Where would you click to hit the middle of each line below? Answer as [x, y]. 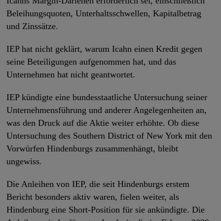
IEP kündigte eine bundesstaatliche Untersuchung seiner [107, 97]
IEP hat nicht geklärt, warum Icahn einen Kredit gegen [105, 49]
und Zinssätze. [33, 26]
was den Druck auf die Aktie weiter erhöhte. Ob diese [103, 123]
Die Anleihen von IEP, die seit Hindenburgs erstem [98, 184]
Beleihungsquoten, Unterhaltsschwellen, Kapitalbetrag [104, 13]
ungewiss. [24, 161]
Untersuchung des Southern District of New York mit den [110, 135]
